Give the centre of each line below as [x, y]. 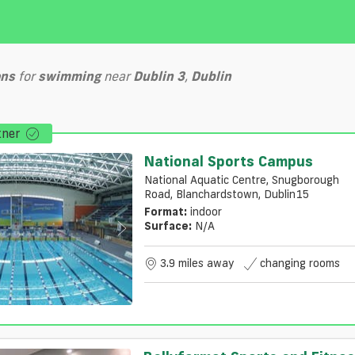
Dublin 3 [159, 76]
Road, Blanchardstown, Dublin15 [226, 194]
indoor [206, 211]
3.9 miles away [197, 263]
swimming [69, 76]
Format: [165, 211]
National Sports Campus [228, 160]
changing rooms [300, 263]
